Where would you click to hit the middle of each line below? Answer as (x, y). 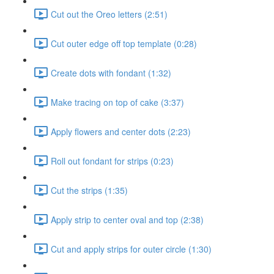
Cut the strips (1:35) (89, 190)
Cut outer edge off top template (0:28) (124, 43)
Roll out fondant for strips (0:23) (112, 161)
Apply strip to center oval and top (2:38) (127, 219)
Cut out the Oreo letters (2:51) (109, 14)
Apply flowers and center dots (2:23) (121, 131)
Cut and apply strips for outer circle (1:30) (131, 249)
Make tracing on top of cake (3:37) (117, 102)
